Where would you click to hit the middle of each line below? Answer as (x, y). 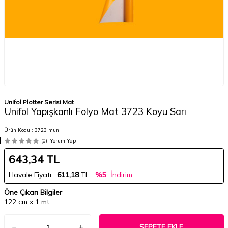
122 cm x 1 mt (27, 202)
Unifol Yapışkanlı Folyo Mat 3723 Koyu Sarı (95, 112)
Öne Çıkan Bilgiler (33, 192)
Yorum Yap (63, 141)
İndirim (120, 175)
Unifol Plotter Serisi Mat (39, 102)
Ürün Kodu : (19, 130)
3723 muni (48, 130)
